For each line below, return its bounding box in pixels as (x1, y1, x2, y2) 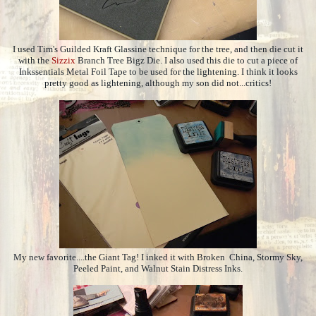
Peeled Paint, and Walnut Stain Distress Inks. (73, 263, 243, 274)
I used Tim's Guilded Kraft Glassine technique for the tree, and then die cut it (13, 44, 303, 54)
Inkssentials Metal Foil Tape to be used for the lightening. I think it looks (18, 66, 298, 77)
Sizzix (51, 55, 75, 66)
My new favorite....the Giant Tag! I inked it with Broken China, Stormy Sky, (13, 252, 303, 262)
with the (18, 55, 51, 66)
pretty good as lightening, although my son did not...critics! (44, 78, 272, 88)
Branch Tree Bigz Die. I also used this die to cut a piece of (75, 55, 298, 66)
